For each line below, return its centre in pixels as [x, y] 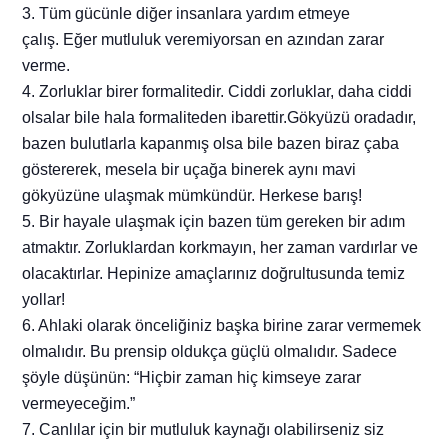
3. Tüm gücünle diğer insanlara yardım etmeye [186, 14]
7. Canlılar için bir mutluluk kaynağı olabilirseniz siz [203, 430]
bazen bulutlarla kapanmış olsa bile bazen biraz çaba [211, 144]
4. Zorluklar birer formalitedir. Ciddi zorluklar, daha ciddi [217, 92]
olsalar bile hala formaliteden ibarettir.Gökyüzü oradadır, [219, 118]
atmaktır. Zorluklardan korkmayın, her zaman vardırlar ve [220, 248]
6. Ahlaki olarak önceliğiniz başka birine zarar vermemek [222, 326]
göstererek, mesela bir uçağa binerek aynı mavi [189, 170]
